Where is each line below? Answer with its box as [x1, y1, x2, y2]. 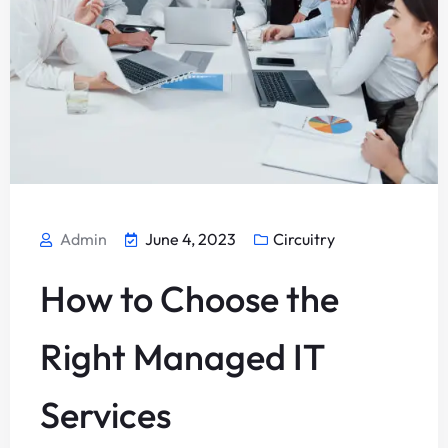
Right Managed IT [40, 334, 324, 379]
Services [40, 392, 171, 437]
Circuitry [273, 229, 335, 250]
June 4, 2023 [145, 229, 236, 250]
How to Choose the [40, 276, 339, 321]
